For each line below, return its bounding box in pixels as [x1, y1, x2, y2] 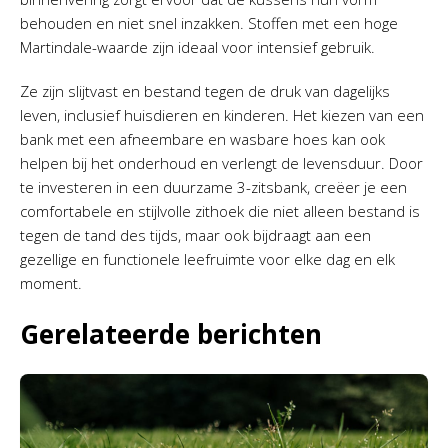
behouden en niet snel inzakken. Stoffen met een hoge [20, 12, 398, 33]
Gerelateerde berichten [20, 315, 322, 352]
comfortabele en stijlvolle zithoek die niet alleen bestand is [20, 200, 420, 221]
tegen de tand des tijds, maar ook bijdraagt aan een [20, 224, 371, 245]
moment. [20, 272, 82, 293]
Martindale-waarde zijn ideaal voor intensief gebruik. [20, 36, 375, 57]
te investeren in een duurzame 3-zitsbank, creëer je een [20, 176, 407, 197]
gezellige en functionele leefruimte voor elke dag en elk [20, 248, 395, 269]
